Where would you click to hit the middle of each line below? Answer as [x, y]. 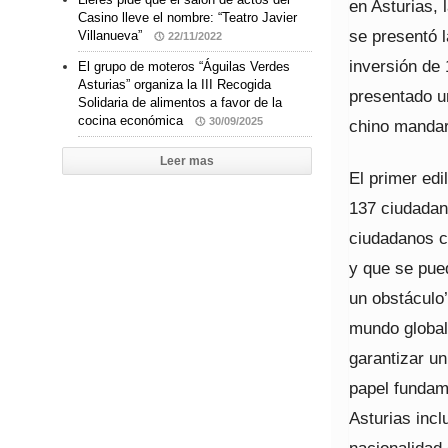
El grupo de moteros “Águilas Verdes [184, 66]
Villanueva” [112, 35]
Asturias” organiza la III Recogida [174, 84]
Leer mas [187, 161]
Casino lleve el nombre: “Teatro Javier [187, 17]
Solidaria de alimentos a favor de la [180, 102]
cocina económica [132, 120]
